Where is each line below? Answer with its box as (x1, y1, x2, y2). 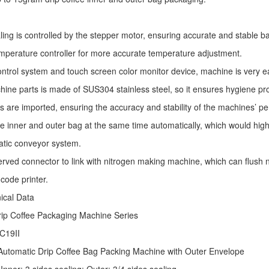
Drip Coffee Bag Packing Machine (38, 245, 165, 257)
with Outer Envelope (165, 245, 244, 257)
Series (112, 209, 138, 221)
